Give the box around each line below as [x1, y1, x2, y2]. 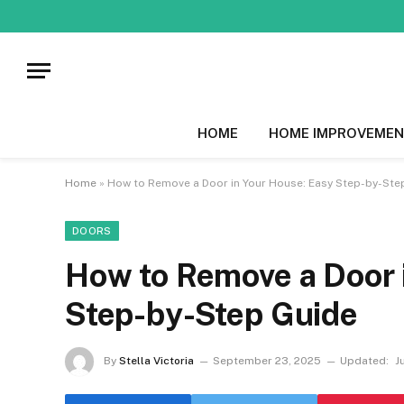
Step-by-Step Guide [65, 296, 358, 333]
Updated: [340, 354, 389, 368]
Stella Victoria [119, 354, 194, 368]
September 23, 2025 [213, 354, 321, 368]
